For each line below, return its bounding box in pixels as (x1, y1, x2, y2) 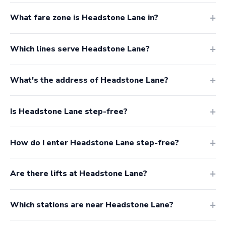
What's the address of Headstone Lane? (10, 74, 168, 86)
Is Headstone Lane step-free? (10, 105, 128, 117)
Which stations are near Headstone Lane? (10, 199, 174, 211)
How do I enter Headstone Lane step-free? (10, 137, 179, 148)
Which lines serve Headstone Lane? (10, 43, 150, 55)
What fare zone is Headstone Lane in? (10, 12, 158, 24)
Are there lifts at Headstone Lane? (10, 168, 147, 180)
